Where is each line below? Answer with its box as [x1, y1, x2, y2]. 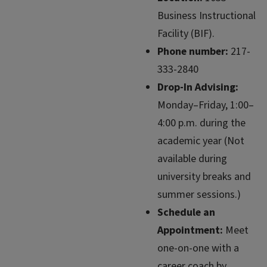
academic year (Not [157, 133, 244, 149]
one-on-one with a [157, 241, 239, 256]
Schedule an [157, 205, 215, 221]
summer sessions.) [157, 187, 241, 203]
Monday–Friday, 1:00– [157, 98, 254, 113]
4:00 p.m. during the [157, 116, 246, 131]
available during [157, 151, 227, 167]
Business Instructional [157, 8, 256, 24]
